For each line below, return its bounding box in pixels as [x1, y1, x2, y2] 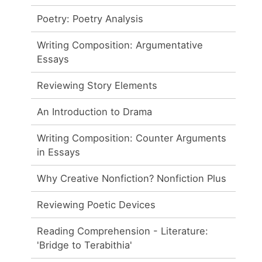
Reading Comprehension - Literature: [37, 225, 209, 237]
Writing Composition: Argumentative [37, 39, 204, 51]
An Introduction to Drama [37, 105, 153, 118]
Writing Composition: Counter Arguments [37, 132, 227, 144]
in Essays [37, 146, 81, 158]
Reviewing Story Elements [37, 79, 158, 91]
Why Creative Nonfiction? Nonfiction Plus [37, 172, 227, 184]
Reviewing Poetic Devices [37, 198, 156, 211]
